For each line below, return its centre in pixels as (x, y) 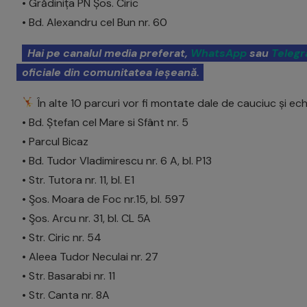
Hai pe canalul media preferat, (109, 53)
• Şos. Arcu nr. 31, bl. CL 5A (86, 218)
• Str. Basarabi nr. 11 (69, 275)
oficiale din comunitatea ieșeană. (111, 72)
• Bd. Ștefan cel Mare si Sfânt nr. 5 (105, 122)
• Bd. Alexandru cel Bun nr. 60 (95, 22)
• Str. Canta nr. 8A (66, 295)
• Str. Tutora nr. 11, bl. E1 (78, 180)
